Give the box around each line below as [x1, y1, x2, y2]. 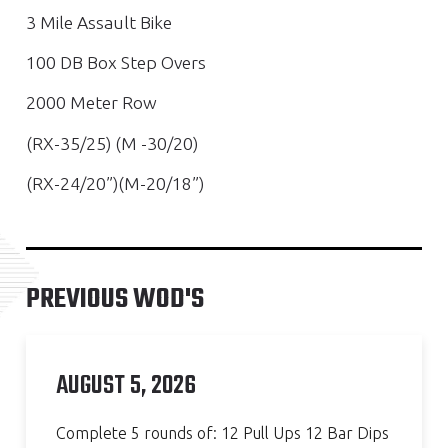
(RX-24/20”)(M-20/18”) [26, 174, 204, 194]
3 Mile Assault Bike [26, 12, 172, 32]
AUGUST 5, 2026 [56, 365, 196, 406]
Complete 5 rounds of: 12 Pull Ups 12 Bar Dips [56, 423, 389, 442]
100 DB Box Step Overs [26, 52, 206, 72]
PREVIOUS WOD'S [26, 277, 204, 321]
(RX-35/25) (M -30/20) [26, 133, 198, 153]
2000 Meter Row [26, 93, 157, 113]
